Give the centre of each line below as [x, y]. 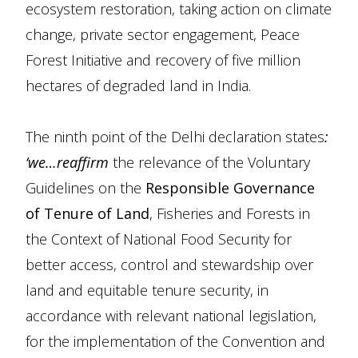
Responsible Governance [230, 188]
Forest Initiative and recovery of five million [163, 60]
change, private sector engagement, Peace [163, 34]
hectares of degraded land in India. [138, 86]
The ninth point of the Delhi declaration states [175, 137]
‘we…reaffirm [67, 162]
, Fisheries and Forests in [230, 213]
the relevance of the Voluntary [209, 162]
